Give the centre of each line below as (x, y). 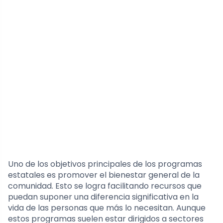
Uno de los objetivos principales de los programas (105, 164)
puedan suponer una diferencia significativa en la (103, 197)
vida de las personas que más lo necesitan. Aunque (107, 208)
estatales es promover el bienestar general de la (104, 175)
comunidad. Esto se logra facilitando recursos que (105, 186)
